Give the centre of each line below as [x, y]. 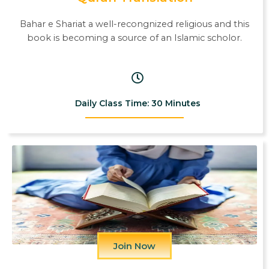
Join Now [134, 246]
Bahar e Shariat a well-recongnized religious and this [134, 24]
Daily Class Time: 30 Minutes [138, 104]
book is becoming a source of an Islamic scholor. [134, 38]
